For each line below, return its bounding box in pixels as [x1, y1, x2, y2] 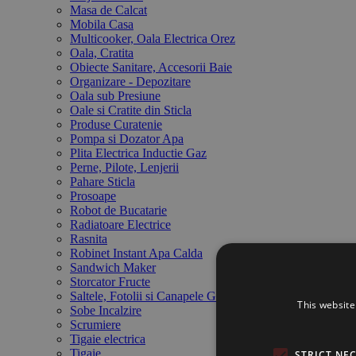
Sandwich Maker [70, 261, 156, 275]
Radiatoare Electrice [70, 218, 171, 232]
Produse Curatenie [70, 118, 162, 132]
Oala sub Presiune [70, 89, 161, 103]
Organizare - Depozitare [70, 75, 191, 89]
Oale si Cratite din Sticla [70, 103, 192, 118]
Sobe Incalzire [70, 304, 141, 318]
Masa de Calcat [70, 3, 147, 17]
